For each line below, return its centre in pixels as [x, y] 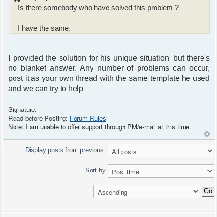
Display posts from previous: [66, 150]
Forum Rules [88, 118]
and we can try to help [46, 88]
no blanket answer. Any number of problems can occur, [109, 68]
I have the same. [44, 28]
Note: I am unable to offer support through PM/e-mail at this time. [100, 127]
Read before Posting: [39, 118]
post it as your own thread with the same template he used [109, 78]
